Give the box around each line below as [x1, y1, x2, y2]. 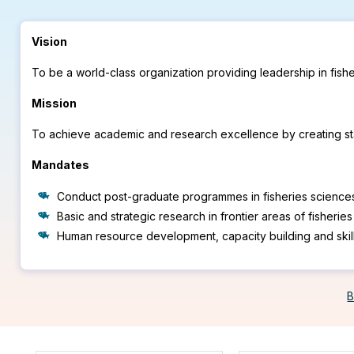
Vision [32, 35, 68, 48]
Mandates [32, 158, 90, 171]
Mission [32, 96, 77, 110]
